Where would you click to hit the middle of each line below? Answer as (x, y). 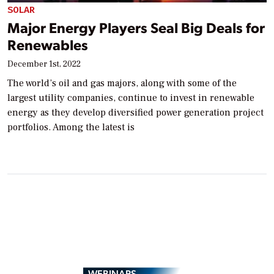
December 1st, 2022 (44, 65)
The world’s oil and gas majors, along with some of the (122, 83)
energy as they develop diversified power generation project (135, 113)
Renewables (48, 45)
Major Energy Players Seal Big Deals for (136, 28)
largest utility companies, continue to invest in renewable (131, 98)
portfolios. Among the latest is (71, 128)
